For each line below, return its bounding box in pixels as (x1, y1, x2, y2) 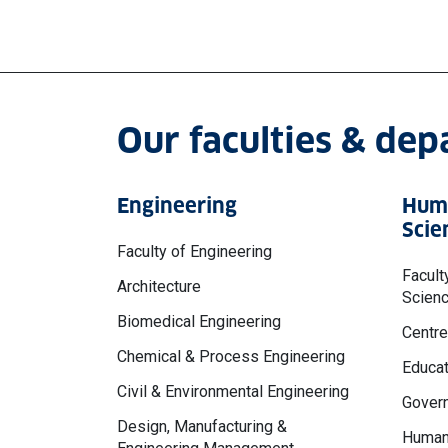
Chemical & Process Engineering (117, 346, 345, 366)
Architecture (117, 276, 201, 296)
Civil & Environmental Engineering (117, 381, 349, 401)
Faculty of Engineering (117, 241, 272, 261)
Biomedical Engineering (117, 311, 281, 331)
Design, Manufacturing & (117, 417, 287, 437)
